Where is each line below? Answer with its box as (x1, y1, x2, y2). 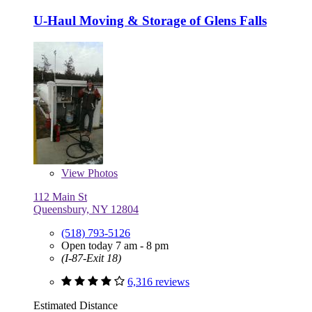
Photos (85, 167, 118, 180)
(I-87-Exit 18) (61, 252, 121, 265)
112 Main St (33, 191, 87, 203)
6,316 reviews (127, 276, 189, 288)
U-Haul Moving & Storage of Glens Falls (33, 13, 267, 29)
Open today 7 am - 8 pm (61, 240, 169, 252)
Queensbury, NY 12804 (33, 203, 139, 216)
